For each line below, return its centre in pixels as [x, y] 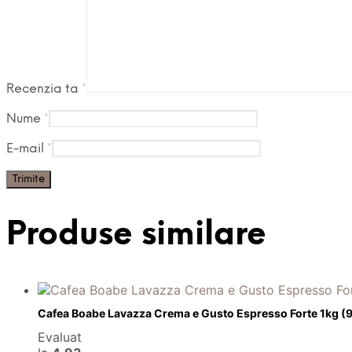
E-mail [27, 148]
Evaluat [60, 337]
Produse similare [136, 235]
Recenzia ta [44, 89]
